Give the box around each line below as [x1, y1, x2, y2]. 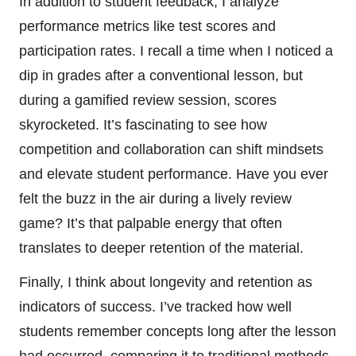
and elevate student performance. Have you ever [19, 165, 328, 182]
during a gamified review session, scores [19, 91, 277, 108]
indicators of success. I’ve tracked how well [19, 298, 292, 315]
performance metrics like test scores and [19, 17, 276, 34]
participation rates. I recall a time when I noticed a [19, 42, 333, 59]
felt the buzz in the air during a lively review [19, 190, 292, 207]
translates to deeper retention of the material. [19, 239, 304, 256]
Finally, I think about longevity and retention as [19, 273, 312, 290]
